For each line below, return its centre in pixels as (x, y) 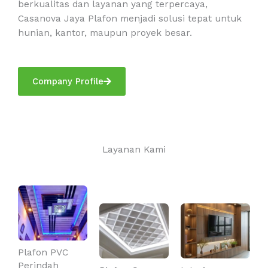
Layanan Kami (134, 149)
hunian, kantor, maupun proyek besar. (105, 33)
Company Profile (68, 81)
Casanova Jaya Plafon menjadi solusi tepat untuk (130, 18)
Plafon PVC (43, 253)
